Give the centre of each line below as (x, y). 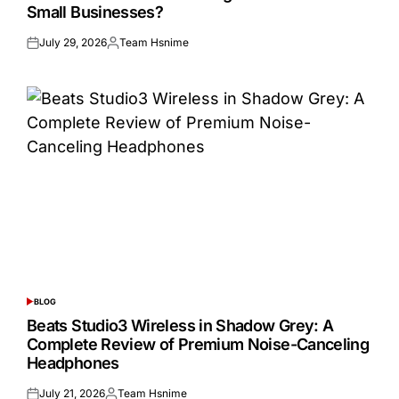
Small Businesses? (95, 12)
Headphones (73, 363)
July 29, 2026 (73, 43)
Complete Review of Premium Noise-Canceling (198, 345)
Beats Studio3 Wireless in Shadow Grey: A (180, 326)
